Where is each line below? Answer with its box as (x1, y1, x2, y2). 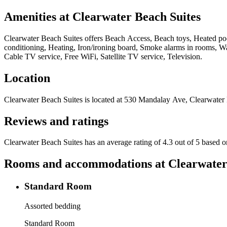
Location (4, 71, 50, 85)
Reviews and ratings (4, 114, 108, 128)
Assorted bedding (24, 201, 81, 210)
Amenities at (4, 10, 72, 23)
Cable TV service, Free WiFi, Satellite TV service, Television (4, 52, 200, 61)
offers (83, 33, 105, 43)
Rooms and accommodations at (4, 157, 168, 171)
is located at (83, 95, 122, 104)
